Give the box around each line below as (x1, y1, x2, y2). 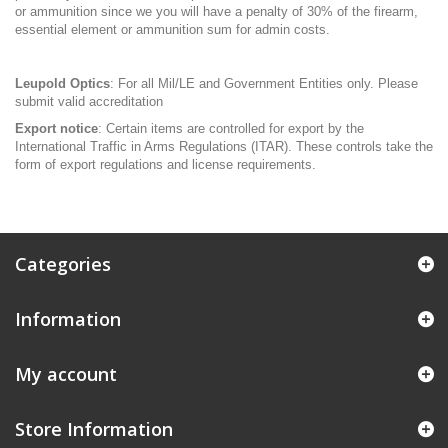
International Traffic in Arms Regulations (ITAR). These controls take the (15, 139, 433, 154)
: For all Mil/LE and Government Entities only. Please (110, 76, 418, 91)
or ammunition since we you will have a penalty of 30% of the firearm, (15, 4, 418, 19)
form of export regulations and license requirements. (15, 157, 316, 172)
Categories (15, 252, 111, 276)
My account (15, 362, 117, 386)
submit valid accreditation (15, 94, 163, 109)
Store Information (15, 417, 173, 441)
